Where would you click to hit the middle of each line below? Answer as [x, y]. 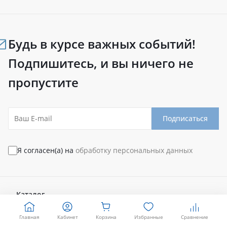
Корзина [106, 217]
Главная [29, 217]
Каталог [30, 194]
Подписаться [185, 119]
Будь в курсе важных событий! [102, 44]
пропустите [43, 82]
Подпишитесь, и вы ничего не [101, 63]
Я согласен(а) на [46, 150]
